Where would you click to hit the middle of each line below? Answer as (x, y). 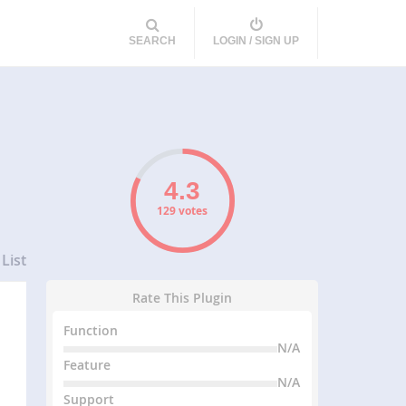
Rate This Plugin (183, 298)
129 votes (183, 211)
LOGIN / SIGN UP (256, 41)
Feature (87, 365)
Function (91, 330)
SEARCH (153, 41)
